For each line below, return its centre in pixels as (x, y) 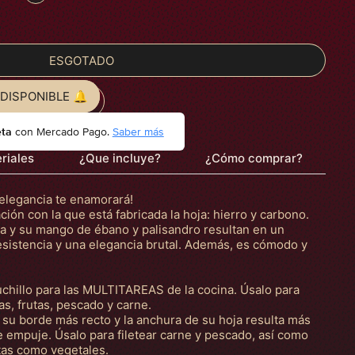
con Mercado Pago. (62, 132)
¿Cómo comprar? (254, 158)
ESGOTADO (81, 60)
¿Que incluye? (120, 158)
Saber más (138, 132)
